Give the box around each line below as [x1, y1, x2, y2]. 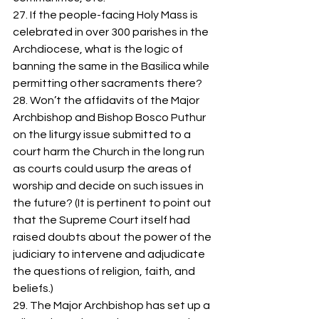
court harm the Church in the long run [13, 146, 206, 158]
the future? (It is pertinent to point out [13, 197, 214, 209]
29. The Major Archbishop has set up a [13, 300, 212, 312]
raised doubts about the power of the [13, 231, 214, 244]
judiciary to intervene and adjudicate [13, 249, 207, 261]
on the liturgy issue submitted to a [13, 129, 193, 141]
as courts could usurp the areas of [13, 163, 194, 175]
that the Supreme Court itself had [13, 214, 192, 226]
